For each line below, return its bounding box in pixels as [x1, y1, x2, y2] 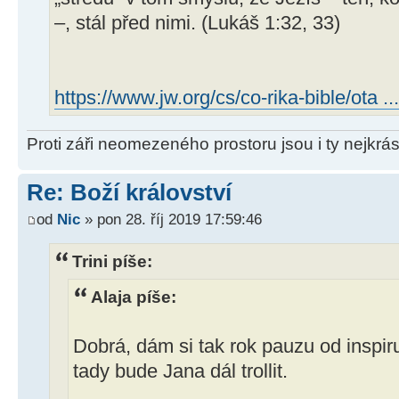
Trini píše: [72, 250, 152, 271]
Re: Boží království [27, 179, 232, 207]
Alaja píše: [91, 287, 176, 307]
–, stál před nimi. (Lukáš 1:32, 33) [54, 12, 340, 34]
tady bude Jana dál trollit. [73, 361, 288, 383]
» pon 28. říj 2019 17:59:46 [80, 209, 262, 228]
